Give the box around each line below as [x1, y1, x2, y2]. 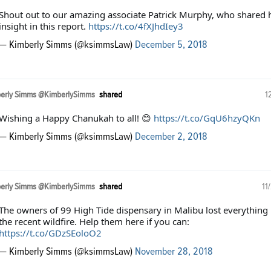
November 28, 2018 [134, 246, 213, 258]
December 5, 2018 [134, 39, 207, 51]
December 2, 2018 [134, 131, 207, 143]
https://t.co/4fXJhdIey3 [88, 20, 183, 33]
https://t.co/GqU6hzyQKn [153, 112, 260, 125]
